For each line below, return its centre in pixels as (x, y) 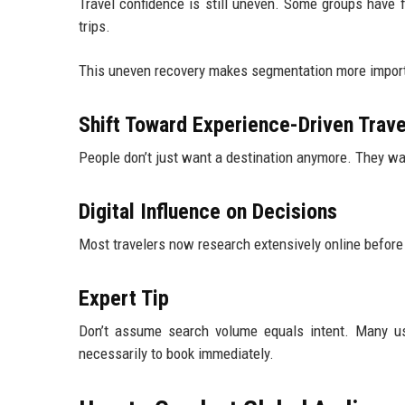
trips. (94, 27)
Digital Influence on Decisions (208, 212)
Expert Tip (124, 299)
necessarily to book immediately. (176, 354)
